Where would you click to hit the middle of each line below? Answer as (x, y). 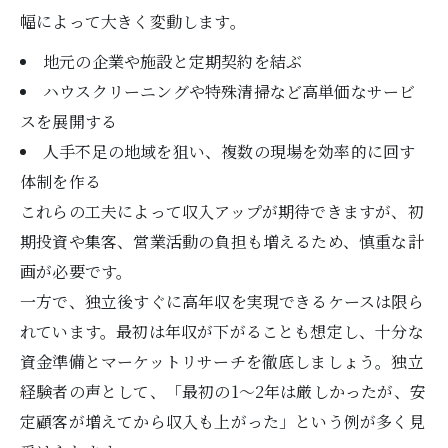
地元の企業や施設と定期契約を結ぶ (172, 61)
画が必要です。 (76, 271)
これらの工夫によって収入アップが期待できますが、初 (222, 211)
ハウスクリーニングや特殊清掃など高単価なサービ (229, 91)
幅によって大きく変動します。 (133, 21)
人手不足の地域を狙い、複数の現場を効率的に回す (229, 151)
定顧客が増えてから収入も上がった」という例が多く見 (222, 421)
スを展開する (69, 121)
